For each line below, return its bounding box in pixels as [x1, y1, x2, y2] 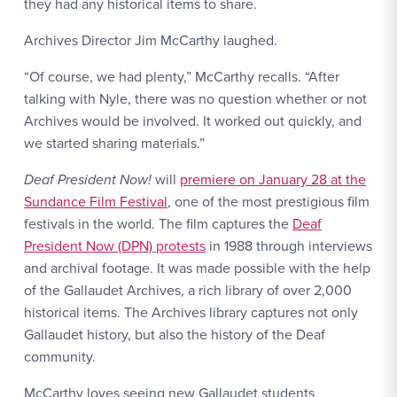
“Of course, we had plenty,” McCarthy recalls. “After [24, 66, 339, 86]
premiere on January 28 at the [180, 169, 366, 189]
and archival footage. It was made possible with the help [24, 258, 370, 277]
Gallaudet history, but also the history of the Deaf [24, 324, 325, 344]
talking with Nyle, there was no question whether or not [24, 89, 367, 108]
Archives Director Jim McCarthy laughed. [24, 30, 277, 50]
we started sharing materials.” [24, 133, 205, 152]
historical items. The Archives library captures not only [24, 302, 358, 322]
